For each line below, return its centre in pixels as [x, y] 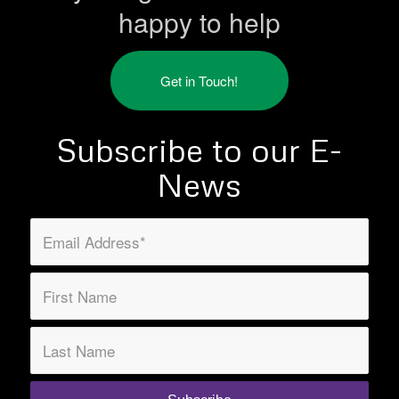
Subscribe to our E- [199, 150]
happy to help [199, 22]
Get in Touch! [199, 81]
